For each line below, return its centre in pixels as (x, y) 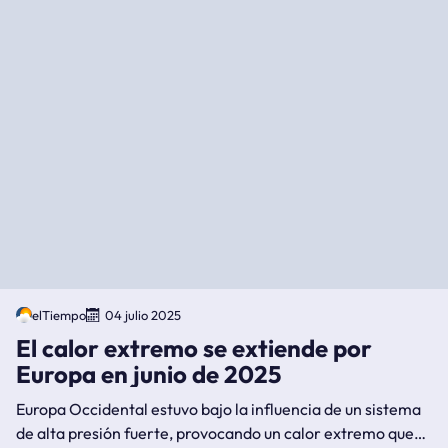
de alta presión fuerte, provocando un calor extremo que (215, 432)
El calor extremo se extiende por (194, 347)
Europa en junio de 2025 (148, 373)
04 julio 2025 (143, 314)
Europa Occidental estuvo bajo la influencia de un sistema (218, 408)
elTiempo (59, 314)
